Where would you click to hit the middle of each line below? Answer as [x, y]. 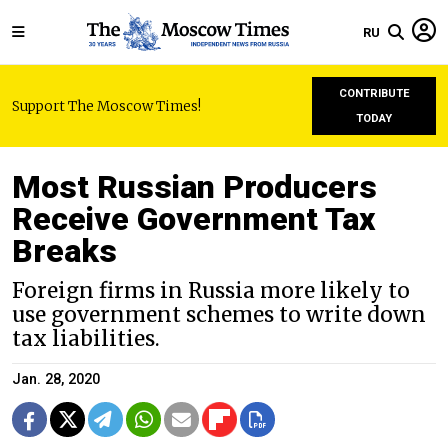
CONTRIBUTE [374, 93]
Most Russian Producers [194, 187]
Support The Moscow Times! [106, 106]
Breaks [64, 251]
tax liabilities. [86, 339]
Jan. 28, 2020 [56, 379]
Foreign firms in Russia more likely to [211, 291]
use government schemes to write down [219, 315]
